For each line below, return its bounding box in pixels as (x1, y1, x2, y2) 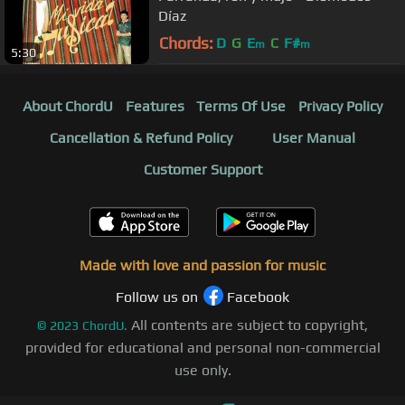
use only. (174, 361, 231, 379)
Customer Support (143, 160, 262, 178)
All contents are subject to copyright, (131, 316, 368, 334)
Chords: (159, 33, 213, 53)
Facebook (227, 287, 289, 306)
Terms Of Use (196, 97, 287, 115)
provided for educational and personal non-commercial (24, 338, 381, 356)
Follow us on (116, 287, 198, 306)
